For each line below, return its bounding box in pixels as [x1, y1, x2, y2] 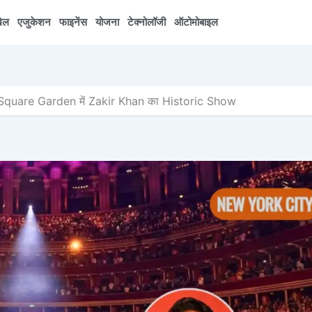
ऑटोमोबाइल [174, 15, 219, 29]
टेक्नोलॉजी [127, 15, 166, 29]
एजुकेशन [17, 15, 52, 29]
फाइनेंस [59, 15, 88, 29]
